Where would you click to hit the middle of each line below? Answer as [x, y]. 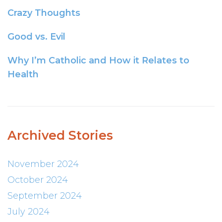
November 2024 [43, 164]
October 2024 [38, 180]
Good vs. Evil [36, 37]
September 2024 [45, 196]
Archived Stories [60, 136]
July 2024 [28, 212]
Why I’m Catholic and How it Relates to [98, 61]
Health [23, 75]
